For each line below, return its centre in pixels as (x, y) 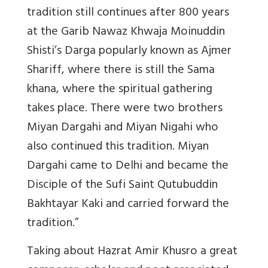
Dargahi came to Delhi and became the (128, 166)
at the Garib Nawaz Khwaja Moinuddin (126, 32)
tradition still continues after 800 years (128, 13)
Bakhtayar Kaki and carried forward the (128, 205)
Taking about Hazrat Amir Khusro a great (132, 252)
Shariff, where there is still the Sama (121, 71)
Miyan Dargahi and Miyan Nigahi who (123, 128)
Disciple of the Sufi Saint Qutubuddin (122, 185)
